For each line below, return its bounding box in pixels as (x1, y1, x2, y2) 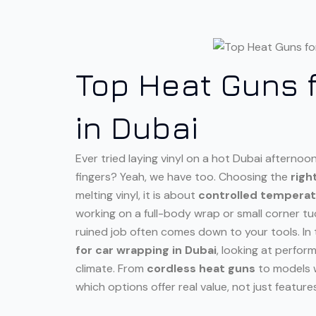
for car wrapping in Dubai (75, 242, 217, 257)
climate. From (75, 260, 147, 276)
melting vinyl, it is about (75, 187, 198, 202)
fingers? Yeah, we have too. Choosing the (75, 169, 291, 184)
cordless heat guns (147, 260, 255, 276)
